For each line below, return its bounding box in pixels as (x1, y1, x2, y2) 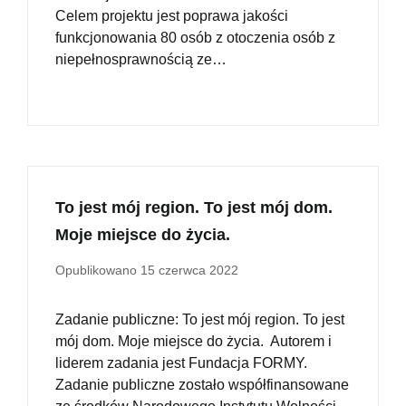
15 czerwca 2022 (140, 263, 238, 278)
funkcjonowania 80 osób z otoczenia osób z (55, 30, 335, 46)
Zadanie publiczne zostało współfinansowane (55, 377, 349, 393)
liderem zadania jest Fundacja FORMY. (55, 355, 311, 372)
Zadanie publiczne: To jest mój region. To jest (55, 312, 344, 328)
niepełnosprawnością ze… (55, 52, 227, 68)
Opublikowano (55, 263, 140, 278)
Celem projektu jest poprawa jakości (55, 8, 288, 24)
